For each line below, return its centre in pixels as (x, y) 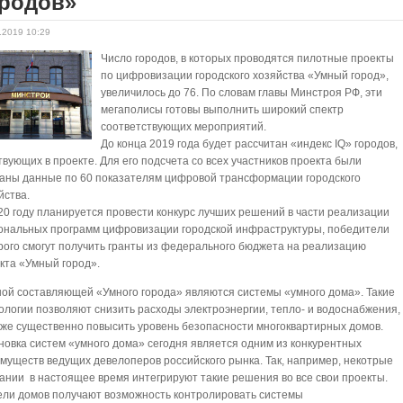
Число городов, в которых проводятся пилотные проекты (248, 58)
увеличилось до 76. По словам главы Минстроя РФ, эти (242, 93)
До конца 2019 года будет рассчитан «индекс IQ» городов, (250, 144)
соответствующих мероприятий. (184, 127)
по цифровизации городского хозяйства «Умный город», (245, 76)
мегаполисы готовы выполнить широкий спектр (223, 110)
